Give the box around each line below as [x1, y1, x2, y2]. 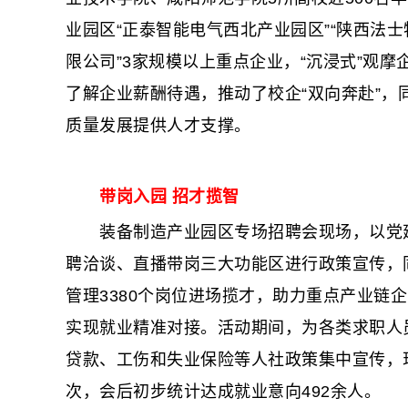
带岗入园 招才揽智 [99, 188, 240, 206]
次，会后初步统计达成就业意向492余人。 [66, 382, 381, 401]
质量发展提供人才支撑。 [66, 117, 251, 135]
